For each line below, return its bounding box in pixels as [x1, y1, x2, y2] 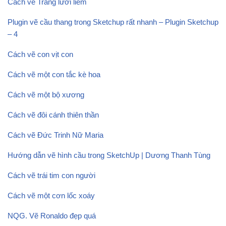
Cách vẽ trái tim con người [8, 171, 95, 180]
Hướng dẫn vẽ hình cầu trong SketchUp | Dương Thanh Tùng [8, 150, 210, 159]
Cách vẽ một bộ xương [8, 90, 84, 99]
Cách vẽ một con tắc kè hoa [8, 70, 100, 79]
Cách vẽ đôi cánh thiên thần [8, 110, 99, 119]
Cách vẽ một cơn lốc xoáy [8, 191, 95, 200]
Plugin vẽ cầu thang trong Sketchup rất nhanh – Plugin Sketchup [8, 17, 218, 26]
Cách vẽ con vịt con [8, 49, 73, 59]
